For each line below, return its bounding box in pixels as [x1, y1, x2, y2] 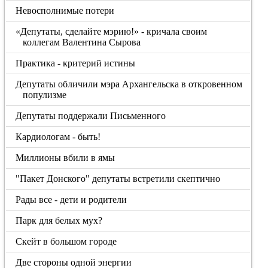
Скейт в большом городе [16, 236, 117, 246]
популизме [22, 90, 66, 100]
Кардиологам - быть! [16, 132, 101, 142]
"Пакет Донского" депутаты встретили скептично [16, 173, 221, 184]
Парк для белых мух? [16, 215, 103, 226]
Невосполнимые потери [16, 5, 115, 16]
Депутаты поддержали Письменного [16, 111, 166, 121]
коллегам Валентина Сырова [22, 37, 141, 47]
